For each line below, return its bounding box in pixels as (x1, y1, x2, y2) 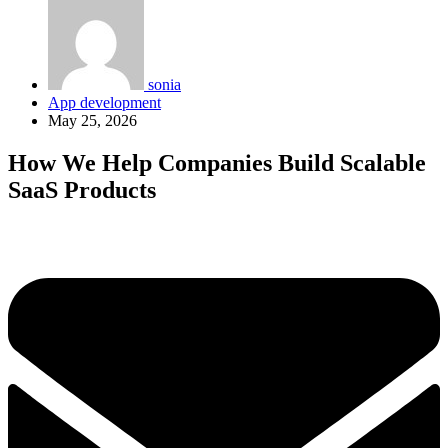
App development (48, 94, 161, 111)
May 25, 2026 (48, 112, 137, 129)
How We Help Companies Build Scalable (8, 149, 426, 176)
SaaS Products (8, 176, 156, 203)
